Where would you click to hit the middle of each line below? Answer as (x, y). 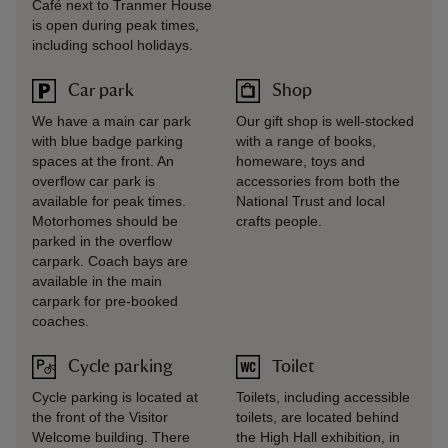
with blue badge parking (107, 141)
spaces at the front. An (103, 161)
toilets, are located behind (317, 417)
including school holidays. (112, 45)
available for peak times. (109, 201)
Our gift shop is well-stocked (325, 121)
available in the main (97, 281)
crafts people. (279, 221)
